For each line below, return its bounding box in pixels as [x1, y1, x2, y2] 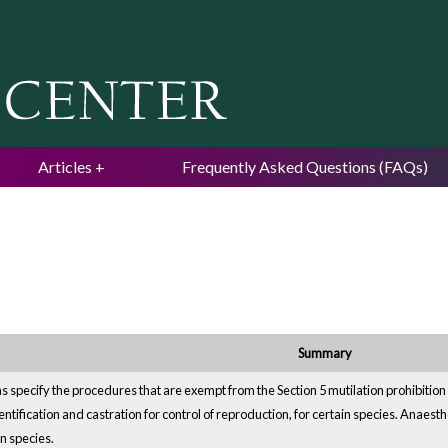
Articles [38, 157, 92, 176]
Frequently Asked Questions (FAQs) [182, 157, 428, 176]
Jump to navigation [159, 4, 289, 23]
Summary [298, 345, 352, 362]
